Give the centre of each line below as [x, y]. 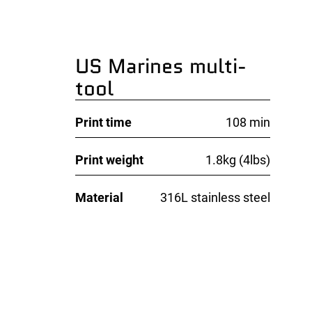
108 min [248, 122]
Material [100, 197]
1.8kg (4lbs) [238, 159]
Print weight [110, 159]
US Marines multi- [161, 66]
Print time [104, 122]
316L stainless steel [216, 197]
